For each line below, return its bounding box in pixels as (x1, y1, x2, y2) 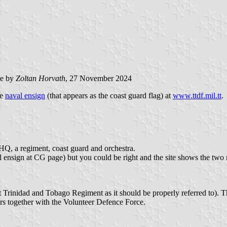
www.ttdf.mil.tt (173, 91, 221, 100)
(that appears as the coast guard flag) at (45, 91, 173, 100)
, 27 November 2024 (65, 73, 132, 83)
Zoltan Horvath (16, 73, 65, 83)
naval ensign (5, 91, 45, 100)
